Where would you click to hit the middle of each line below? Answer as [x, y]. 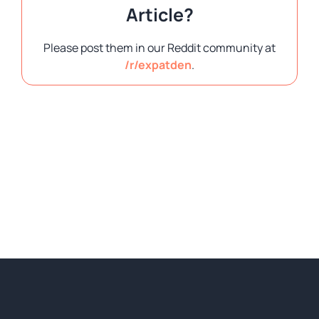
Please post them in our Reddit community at [159, 47]
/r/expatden [158, 64]
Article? [159, 14]
